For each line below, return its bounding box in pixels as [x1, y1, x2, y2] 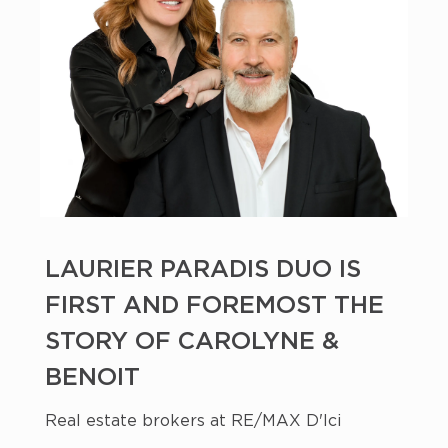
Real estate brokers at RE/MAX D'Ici [45, 412, 341, 429]
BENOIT [45, 365, 140, 390]
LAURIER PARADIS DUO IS [45, 257, 361, 282]
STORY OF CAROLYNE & [45, 329, 339, 354]
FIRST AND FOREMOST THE [45, 293, 384, 318]
